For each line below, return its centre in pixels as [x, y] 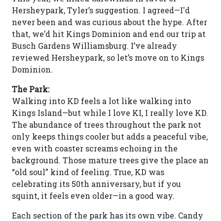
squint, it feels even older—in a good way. [93, 196]
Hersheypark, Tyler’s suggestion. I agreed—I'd [101, 10]
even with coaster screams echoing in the [95, 148]
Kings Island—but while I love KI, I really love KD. [110, 113]
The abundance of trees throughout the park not [107, 125]
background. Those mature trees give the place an [110, 160]
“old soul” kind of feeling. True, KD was [88, 172]
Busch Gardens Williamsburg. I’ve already [94, 46]
